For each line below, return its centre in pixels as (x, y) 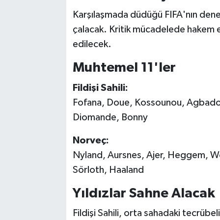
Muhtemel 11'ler (124, 68)
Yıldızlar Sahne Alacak (144, 193)
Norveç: (91, 140)
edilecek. (92, 44)
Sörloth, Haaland (108, 170)
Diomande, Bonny (110, 117)
